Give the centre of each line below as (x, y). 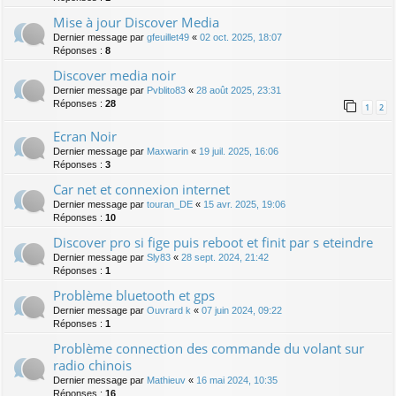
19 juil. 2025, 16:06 (239, 152)
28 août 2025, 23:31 (239, 91)
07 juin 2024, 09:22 (242, 311)
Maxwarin (168, 152)
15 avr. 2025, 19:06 (244, 205)
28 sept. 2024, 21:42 (225, 258)
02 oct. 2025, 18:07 (241, 38)
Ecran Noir (85, 137)
